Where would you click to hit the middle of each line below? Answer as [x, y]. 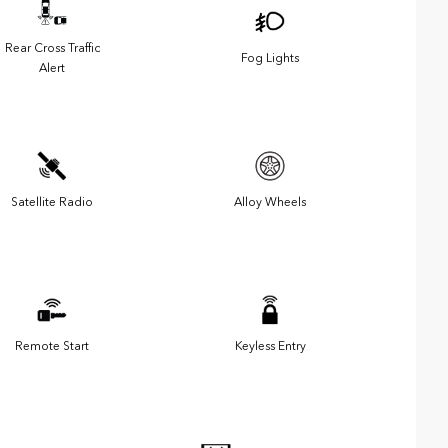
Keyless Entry [270, 345]
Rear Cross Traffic [52, 47]
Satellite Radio [52, 201]
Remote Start [52, 345]
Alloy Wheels [270, 201]
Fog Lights [270, 57]
